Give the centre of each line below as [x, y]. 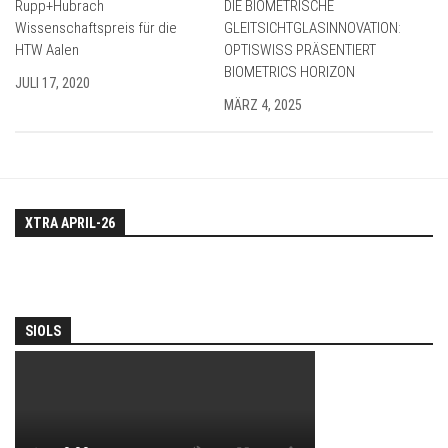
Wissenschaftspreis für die [96, 28]
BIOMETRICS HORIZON [289, 72]
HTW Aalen [47, 50]
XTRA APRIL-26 [70, 223]
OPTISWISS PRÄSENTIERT [300, 50]
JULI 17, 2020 [52, 83]
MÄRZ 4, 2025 [263, 105]
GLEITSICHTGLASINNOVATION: [312, 28]
